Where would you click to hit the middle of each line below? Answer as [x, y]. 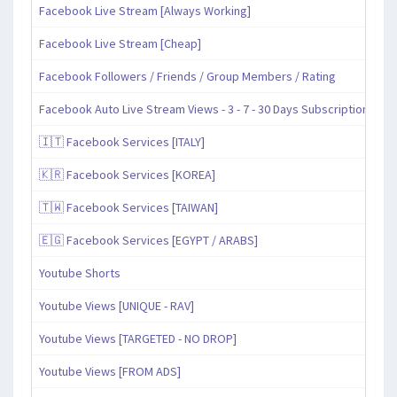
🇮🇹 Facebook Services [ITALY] [122, 142]
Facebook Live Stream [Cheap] [120, 44]
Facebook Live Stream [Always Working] [145, 11]
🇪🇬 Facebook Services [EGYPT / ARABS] [148, 241]
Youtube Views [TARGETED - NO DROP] [138, 339]
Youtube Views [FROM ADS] [110, 372]
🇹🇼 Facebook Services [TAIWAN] [128, 208]
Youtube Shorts [80, 273]
